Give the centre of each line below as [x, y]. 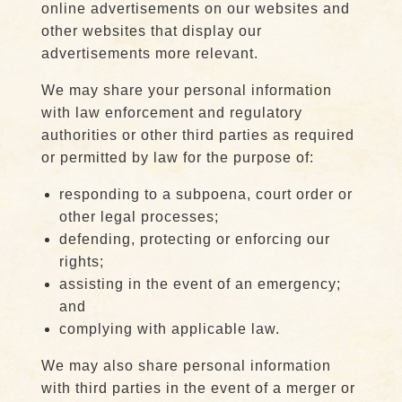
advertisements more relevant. [149, 53]
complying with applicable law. [169, 329]
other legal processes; [139, 217]
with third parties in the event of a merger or [198, 388]
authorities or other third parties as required [197, 135]
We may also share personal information [186, 366]
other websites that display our [151, 31]
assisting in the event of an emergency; [200, 284]
